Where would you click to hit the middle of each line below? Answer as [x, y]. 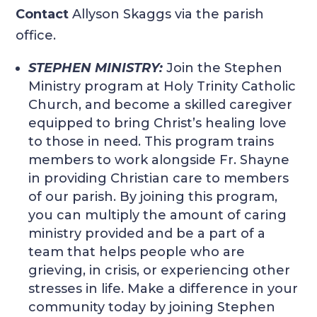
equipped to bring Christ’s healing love [158, 123]
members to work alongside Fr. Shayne [159, 160]
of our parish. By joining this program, [153, 197]
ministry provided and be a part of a [147, 234]
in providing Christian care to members [159, 179]
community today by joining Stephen [152, 307]
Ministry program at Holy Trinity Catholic [162, 87]
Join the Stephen [225, 68]
